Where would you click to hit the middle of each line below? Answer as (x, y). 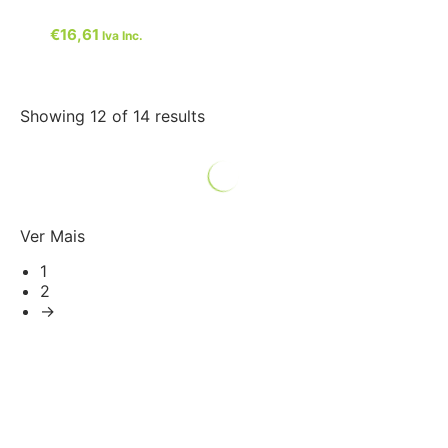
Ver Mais (52, 235)
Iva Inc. (122, 35)
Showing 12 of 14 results (112, 115)
